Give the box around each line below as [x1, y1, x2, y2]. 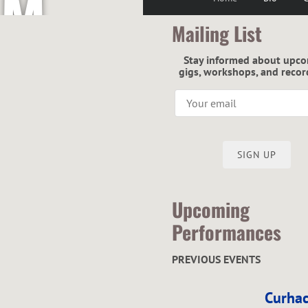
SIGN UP [237, 148, 277, 161]
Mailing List [172, 19, 262, 48]
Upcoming [172, 195, 250, 224]
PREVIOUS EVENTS [172, 252, 261, 267]
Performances [172, 218, 281, 247]
